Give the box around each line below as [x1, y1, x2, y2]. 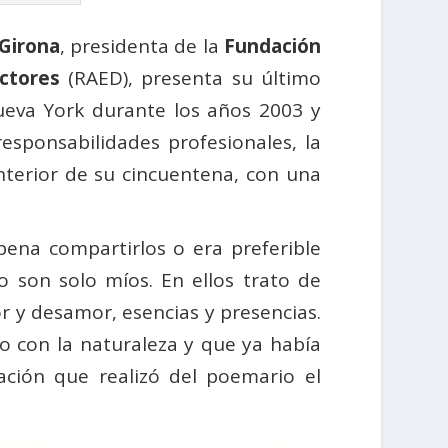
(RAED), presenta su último [59, 65, 321, 92]
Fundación [223, 33, 321, 60]
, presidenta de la [59, 33, 224, 60]
